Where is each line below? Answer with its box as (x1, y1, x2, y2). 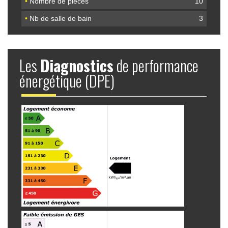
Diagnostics (40, 53, 113, 77)
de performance (113, 53, 198, 77)
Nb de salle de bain (27, 14, 92, 23)
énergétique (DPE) (19, 69, 115, 92)
